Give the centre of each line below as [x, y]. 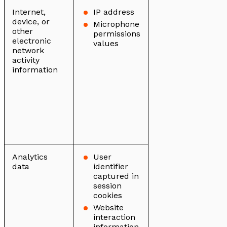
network [28, 51]
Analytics [30, 157]
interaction [114, 217]
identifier [111, 167]
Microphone [116, 24]
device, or [31, 22]
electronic [32, 41]
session [107, 186]
